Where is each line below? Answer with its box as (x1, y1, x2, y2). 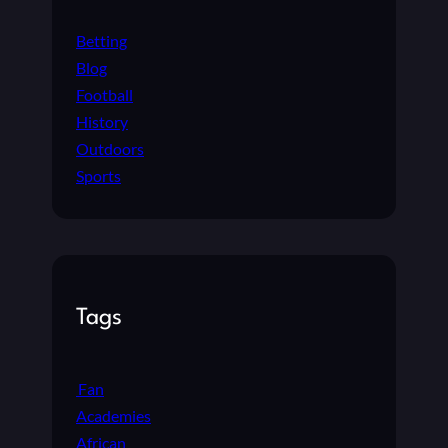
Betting (76, 31, 127, 51)
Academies (76, 406, 151, 426)
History (76, 112, 128, 132)
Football (76, 85, 133, 105)
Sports (76, 166, 121, 186)
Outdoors (76, 139, 144, 159)
